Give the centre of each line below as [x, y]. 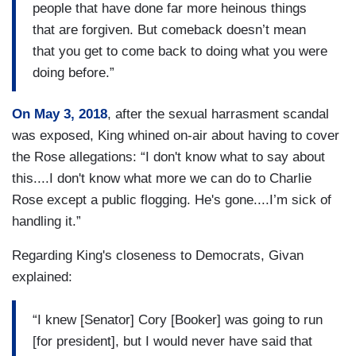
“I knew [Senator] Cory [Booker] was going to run [178, 319]
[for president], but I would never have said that [172, 341]
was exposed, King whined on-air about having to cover [176, 136]
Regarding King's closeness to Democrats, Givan [158, 256]
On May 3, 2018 [60, 114]
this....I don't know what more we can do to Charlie [162, 179]
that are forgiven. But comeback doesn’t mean [169, 29]
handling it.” [46, 222]
